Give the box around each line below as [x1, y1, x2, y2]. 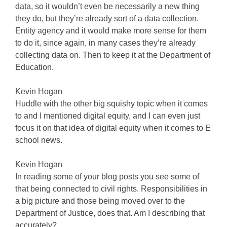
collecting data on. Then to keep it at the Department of [15, 51, 210, 59]
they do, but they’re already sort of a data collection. [15, 14, 199, 23]
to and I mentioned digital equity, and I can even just [15, 111, 200, 120]
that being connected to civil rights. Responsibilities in [15, 184, 207, 193]
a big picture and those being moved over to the [15, 197, 185, 205]
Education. [15, 63, 54, 71]
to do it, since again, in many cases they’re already [15, 39, 196, 47]
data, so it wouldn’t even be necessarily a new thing [15, 2, 200, 11]
